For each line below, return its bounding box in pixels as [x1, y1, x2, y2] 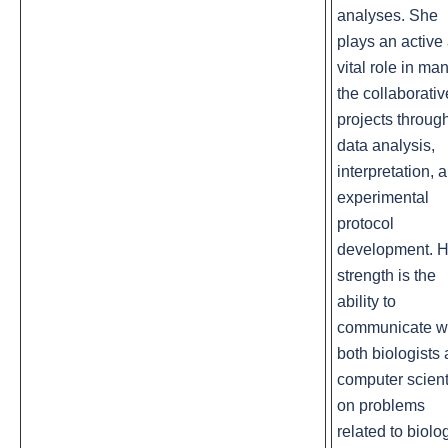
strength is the [337, 267, 436, 285]
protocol [337, 215, 394, 233]
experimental [337, 189, 429, 207]
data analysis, [337, 137, 435, 155]
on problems [337, 397, 425, 415]
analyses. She [337, 7, 438, 25]
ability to [337, 293, 396, 311]
